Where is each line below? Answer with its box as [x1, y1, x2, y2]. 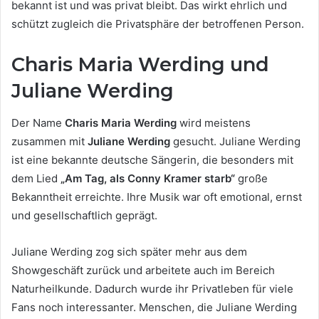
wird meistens [177, 115, 251, 130]
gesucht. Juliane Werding [170, 134, 300, 148]
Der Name [11, 115, 65, 130]
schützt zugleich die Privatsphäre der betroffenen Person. [11, 17, 304, 31]
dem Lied [11, 171, 61, 185]
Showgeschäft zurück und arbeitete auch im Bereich [11, 263, 275, 277]
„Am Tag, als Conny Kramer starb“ [61, 171, 235, 185]
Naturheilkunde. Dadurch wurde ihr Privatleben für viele [11, 281, 293, 296]
